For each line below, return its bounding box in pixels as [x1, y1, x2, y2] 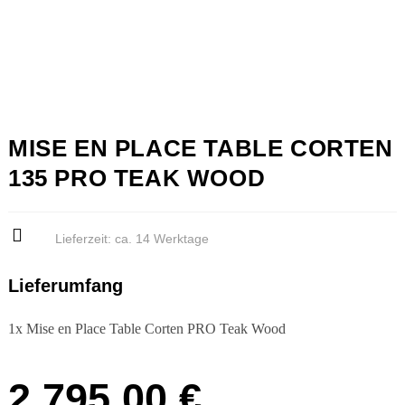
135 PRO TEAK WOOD [8, 164, 266, 192]
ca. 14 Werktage [114, 231, 209, 246]
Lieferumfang [8, 275, 123, 296]
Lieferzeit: [54, 231, 115, 246]
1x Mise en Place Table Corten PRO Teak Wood [8, 320, 286, 336]
